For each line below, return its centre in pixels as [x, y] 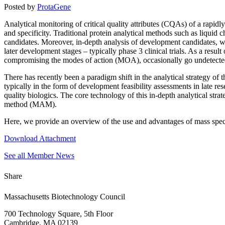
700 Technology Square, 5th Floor [59, 214]
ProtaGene [54, 7]
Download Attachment [40, 139]
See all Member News [39, 156]
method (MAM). [30, 104]
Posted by [21, 7]
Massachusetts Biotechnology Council [65, 197]
